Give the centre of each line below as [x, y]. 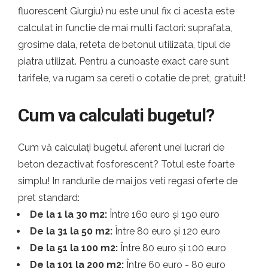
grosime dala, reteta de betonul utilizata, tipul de [124, 45]
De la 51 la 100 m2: [74, 248]
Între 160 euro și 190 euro [163, 214]
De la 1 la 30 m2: [68, 214]
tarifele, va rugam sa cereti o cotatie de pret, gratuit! [132, 78]
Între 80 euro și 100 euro [172, 248]
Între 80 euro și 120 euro [166, 231]
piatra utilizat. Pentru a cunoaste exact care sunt [124, 61]
